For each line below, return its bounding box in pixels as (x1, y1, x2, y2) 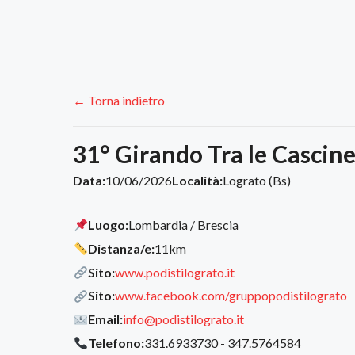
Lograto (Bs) (223, 173, 291, 189)
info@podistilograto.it (123, 311, 245, 327)
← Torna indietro (73, 93, 165, 109)
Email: (88, 311, 124, 327)
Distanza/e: (88, 240, 155, 256)
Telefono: (88, 335, 145, 351)
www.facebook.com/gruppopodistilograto (115, 288, 348, 303)
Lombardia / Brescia (128, 217, 239, 233)
